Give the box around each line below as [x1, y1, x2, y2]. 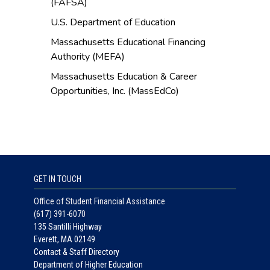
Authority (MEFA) [51, 50, 125, 64]
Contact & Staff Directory [34, 247, 119, 257]
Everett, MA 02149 [34, 234, 95, 245]
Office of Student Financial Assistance [34, 196, 165, 207]
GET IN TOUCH [34, 174, 81, 184]
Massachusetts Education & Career [51, 70, 197, 84]
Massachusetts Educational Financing [51, 36, 206, 49]
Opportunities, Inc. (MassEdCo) [51, 84, 179, 98]
